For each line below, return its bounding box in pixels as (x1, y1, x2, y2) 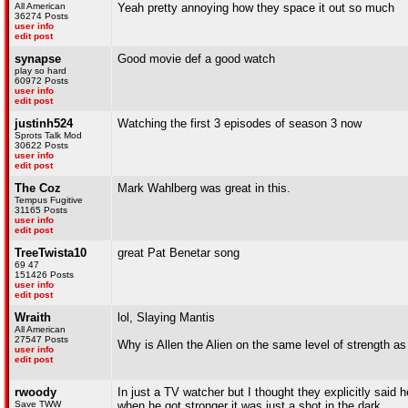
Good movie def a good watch (117, 52, 275, 66)
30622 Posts (15, 140, 68, 150)
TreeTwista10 (15, 246, 87, 260)
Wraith (15, 311, 51, 324)
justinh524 (15, 117, 73, 130)
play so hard (15, 66, 66, 76)
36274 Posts (15, 11, 68, 21)
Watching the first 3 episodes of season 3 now (117, 117, 362, 130)
